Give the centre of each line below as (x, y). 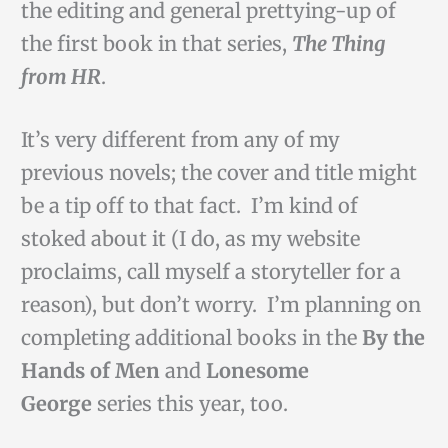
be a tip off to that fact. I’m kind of (189, 206)
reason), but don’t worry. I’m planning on (220, 305)
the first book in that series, (156, 44)
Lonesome (257, 371)
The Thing (338, 44)
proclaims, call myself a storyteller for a (210, 272)
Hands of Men (92, 371)
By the (393, 338)
